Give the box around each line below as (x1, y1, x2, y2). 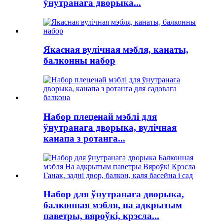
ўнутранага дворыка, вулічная (43, 122, 177, 133)
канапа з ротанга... (43, 133, 125, 144)
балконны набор (43, 55, 115, 66)
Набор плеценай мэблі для (43, 111, 157, 122)
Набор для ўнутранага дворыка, (43, 189, 184, 200)
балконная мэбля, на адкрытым (43, 200, 182, 211)
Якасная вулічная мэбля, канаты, (43, 44, 188, 55)
